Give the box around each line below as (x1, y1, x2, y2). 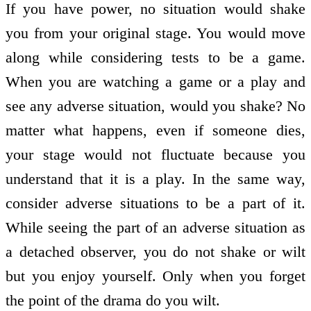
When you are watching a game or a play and (6, 73, 305, 91)
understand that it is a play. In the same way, (6, 170, 305, 188)
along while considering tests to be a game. (6, 49, 305, 67)
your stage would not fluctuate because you (6, 146, 305, 164)
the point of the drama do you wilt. (6, 292, 220, 310)
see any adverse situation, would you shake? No (6, 97, 305, 115)
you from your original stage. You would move (6, 24, 305, 42)
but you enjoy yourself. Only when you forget (6, 267, 305, 285)
